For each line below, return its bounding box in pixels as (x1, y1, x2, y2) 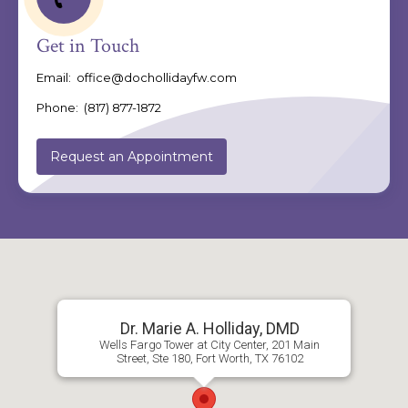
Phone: (36, 100, 84, 115)
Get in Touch (36, 33, 139, 59)
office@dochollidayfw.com (76, 70, 237, 85)
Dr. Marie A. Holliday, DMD (119, 319, 300, 338)
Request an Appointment (50, 148, 213, 165)
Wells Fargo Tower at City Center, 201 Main (99, 338, 320, 352)
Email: (36, 70, 76, 85)
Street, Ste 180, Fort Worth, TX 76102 (116, 352, 303, 365)
